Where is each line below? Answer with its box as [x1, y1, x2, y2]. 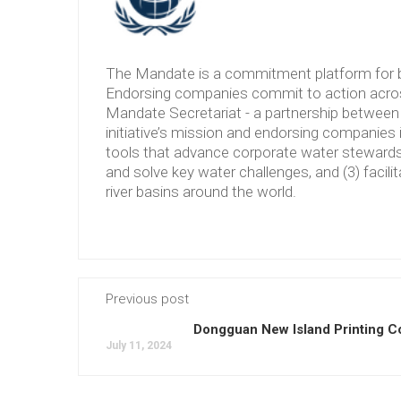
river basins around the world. [106, 182, 296, 200]
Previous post [106, 290, 189, 307]
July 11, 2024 [106, 338, 172, 352]
